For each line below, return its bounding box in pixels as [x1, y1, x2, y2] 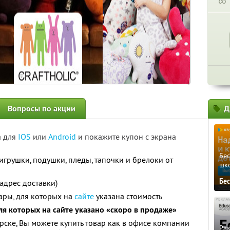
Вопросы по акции [8, 103, 75, 114]
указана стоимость [94, 191, 162, 201]
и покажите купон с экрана [78, 131, 176, 142]
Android [48, 131, 78, 142]
